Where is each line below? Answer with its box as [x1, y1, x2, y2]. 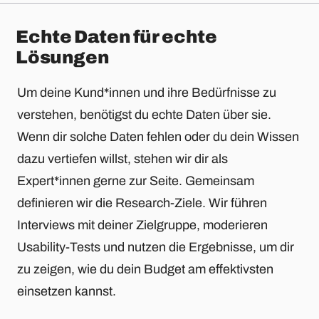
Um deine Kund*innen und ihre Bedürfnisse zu [17, 85, 276, 100]
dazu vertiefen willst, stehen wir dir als [17, 152, 228, 167]
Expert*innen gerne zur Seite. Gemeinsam [17, 174, 254, 189]
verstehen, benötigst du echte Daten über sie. [17, 108, 271, 122]
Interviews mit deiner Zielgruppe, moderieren [17, 218, 268, 233]
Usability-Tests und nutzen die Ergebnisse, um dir [17, 240, 294, 255]
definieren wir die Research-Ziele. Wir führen [17, 196, 267, 211]
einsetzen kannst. [17, 284, 116, 299]
